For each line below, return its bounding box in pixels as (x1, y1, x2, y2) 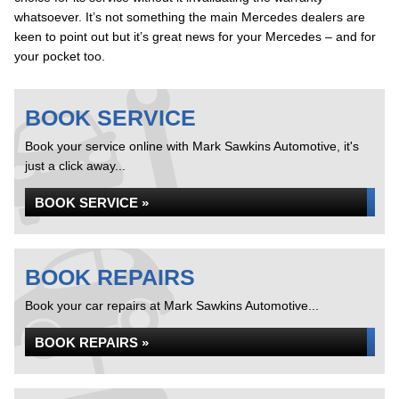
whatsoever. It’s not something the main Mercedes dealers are (14, 10, 365, 24)
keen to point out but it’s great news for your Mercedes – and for (14, 29, 376, 44)
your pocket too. (14, 49, 105, 63)
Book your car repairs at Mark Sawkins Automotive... (25, 298, 319, 313)
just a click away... (25, 159, 126, 173)
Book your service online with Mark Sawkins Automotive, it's (25, 139, 359, 153)
